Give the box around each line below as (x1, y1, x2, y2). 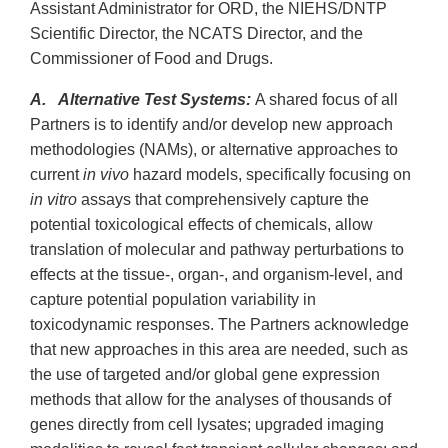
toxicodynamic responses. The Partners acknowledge (30, 316, 409, 334)
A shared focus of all (251, 91, 398, 109)
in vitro (30, 191, 77, 209)
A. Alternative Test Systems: (30, 91, 251, 109)
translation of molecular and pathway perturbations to (30, 241, 404, 259)
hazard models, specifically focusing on (129, 166, 411, 184)
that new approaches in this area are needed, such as (30, 341, 408, 359)
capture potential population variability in (30, 291, 316, 309)
